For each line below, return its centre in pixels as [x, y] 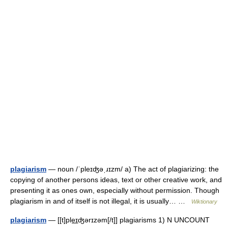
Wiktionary [204, 202]
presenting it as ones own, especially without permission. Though [115, 190]
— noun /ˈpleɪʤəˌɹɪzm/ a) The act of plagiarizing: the [133, 169]
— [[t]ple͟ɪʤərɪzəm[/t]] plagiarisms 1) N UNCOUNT [128, 220]
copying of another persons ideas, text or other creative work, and [116, 180]
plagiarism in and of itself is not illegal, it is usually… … [101, 201]
